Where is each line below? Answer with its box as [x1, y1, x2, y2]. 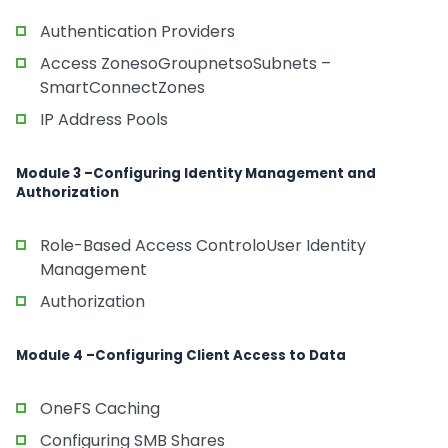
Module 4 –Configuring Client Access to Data [16, 346, 346, 365]
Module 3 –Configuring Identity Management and [16, 164, 376, 183]
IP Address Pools [40, 108, 168, 131]
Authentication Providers [40, 20, 235, 43]
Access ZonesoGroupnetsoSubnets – [40, 52, 331, 75]
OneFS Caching [40, 397, 160, 420]
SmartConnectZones [40, 76, 205, 99]
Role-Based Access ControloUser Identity [40, 234, 366, 257]
